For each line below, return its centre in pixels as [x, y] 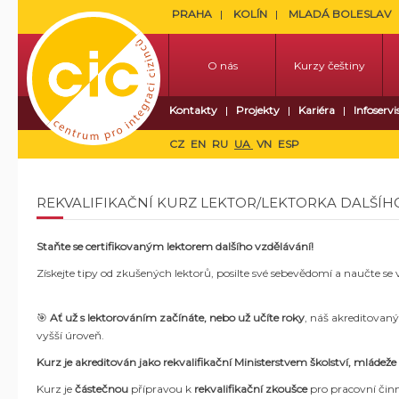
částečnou [103, 389]
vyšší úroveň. [70, 335]
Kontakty [193, 110]
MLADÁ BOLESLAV [340, 14]
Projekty [258, 110]
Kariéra [317, 110]
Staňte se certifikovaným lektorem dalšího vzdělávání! [175, 246]
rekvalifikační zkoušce [251, 389]
